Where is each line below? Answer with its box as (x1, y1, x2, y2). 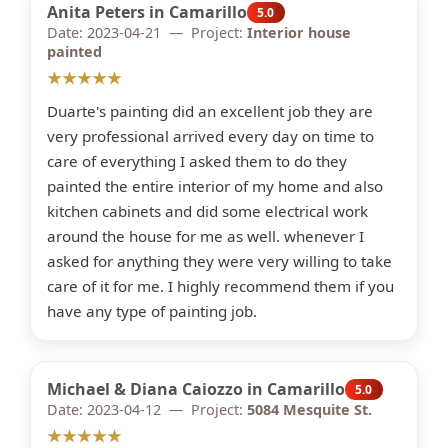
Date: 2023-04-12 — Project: (47, 400, 247, 419)
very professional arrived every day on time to (47, 126, 374, 146)
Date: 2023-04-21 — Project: (47, 23, 247, 42)
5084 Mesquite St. (247, 400, 372, 419)
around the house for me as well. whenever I (47, 226, 364, 246)
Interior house (247, 23, 351, 42)
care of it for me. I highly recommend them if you (47, 276, 394, 296)
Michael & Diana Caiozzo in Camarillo (47, 378, 345, 400)
